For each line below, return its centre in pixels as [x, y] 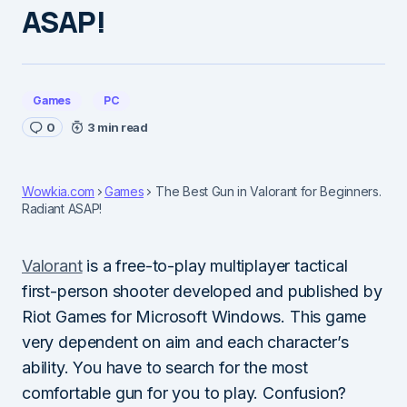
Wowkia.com [58, 191]
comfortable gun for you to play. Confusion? [184, 392]
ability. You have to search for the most [165, 367]
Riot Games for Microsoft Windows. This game [194, 316]
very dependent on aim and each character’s [185, 342]
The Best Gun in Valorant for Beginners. [268, 191]
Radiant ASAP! [62, 208]
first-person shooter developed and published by [202, 291]
